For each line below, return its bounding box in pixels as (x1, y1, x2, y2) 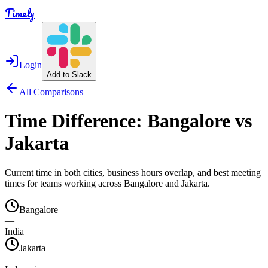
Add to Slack (47, 70, 92, 79)
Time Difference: (5, 110, 147, 132)
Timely (5, 5, 35, 22)
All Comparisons (19, 87, 83, 97)
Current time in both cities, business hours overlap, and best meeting (5, 167, 261, 178)
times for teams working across (5, 178, 124, 188)
